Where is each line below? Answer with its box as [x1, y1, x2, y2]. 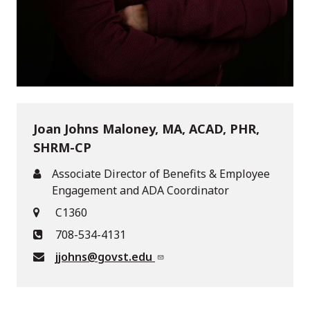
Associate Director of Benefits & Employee [52, 166, 270, 182]
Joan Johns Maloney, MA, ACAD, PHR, [33, 120, 259, 138]
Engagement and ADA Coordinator [52, 183, 229, 199]
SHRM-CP [33, 139, 91, 156]
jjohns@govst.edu [55, 249, 155, 265]
